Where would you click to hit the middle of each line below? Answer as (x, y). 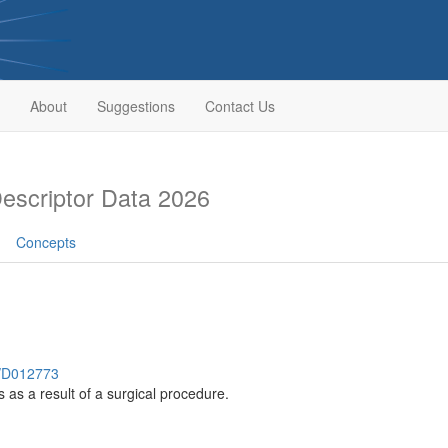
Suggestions (135, 106)
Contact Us (239, 106)
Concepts (46, 242)
